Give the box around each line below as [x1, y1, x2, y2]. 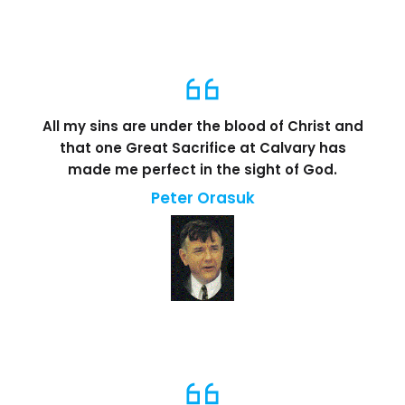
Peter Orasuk [150, 187, 255, 210]
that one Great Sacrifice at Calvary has [59, 138, 346, 158]
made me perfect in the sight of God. [68, 160, 337, 180]
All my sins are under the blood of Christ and [42, 117, 363, 137]
